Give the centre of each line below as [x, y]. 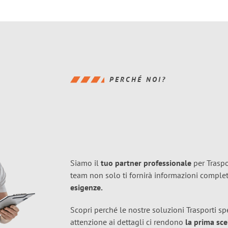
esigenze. [87, 187]
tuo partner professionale [146, 163]
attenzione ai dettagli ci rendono [128, 222]
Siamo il [85, 163]
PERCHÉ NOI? [138, 79]
